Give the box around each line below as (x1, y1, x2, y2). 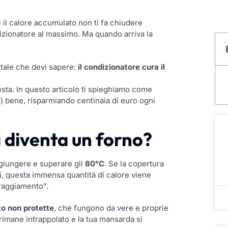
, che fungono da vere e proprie (54, 203, 168, 213)
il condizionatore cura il (78, 62, 165, 72)
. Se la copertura (104, 159, 164, 169)
